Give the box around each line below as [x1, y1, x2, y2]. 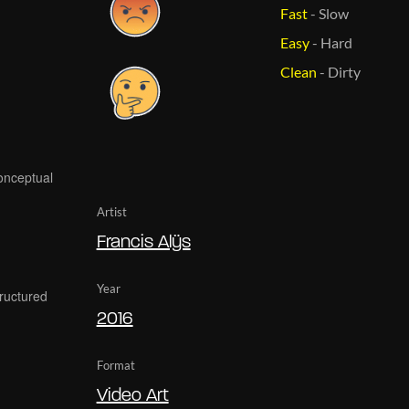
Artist [96, 204, 127, 219]
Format [96, 357, 135, 372]
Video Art [96, 386, 169, 405]
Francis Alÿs [96, 233, 191, 252]
